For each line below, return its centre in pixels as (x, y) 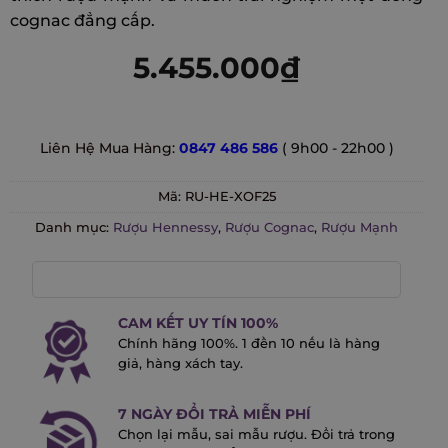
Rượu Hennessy (165, 228)
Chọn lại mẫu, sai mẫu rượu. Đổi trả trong (256, 434)
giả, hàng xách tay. (180, 363)
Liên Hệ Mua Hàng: (109, 148)
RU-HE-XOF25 (230, 197)
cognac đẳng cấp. (82, 21)
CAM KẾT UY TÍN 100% (197, 322)
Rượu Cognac (269, 228)
